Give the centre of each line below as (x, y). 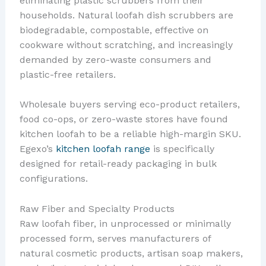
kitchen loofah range (103, 149)
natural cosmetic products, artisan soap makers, (131, 253)
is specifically (182, 149)
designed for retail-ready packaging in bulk (118, 164)
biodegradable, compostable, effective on (114, 30)
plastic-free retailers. (67, 74)
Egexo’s (37, 149)
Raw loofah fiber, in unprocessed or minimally (125, 223)
